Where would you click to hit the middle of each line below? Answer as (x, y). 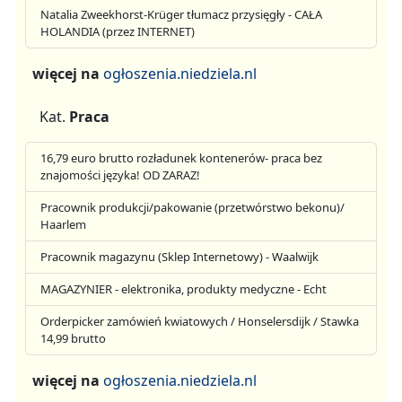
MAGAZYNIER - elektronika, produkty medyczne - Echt (184, 289)
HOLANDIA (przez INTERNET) (118, 32)
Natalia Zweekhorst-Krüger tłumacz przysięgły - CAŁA (181, 15)
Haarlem (63, 225)
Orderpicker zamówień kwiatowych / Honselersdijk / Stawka (200, 322)
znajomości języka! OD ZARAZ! (120, 175)
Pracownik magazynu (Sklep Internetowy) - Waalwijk (179, 257)
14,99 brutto (73, 339)
